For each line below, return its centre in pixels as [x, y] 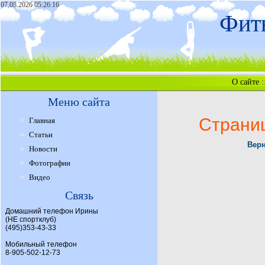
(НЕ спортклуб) [31, 219]
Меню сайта [79, 102]
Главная [42, 120]
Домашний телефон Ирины [52, 211]
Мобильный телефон [41, 244]
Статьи [41, 135]
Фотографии [50, 163]
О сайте [245, 82]
